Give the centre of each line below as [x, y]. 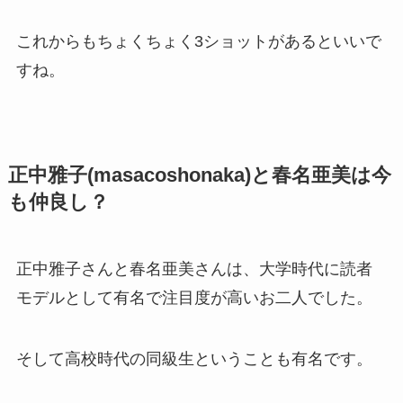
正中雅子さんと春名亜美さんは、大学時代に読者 [194, 269]
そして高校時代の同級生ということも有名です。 [194, 359]
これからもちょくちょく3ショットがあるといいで [198, 42]
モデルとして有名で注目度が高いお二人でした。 [194, 298]
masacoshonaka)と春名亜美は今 [242, 176]
